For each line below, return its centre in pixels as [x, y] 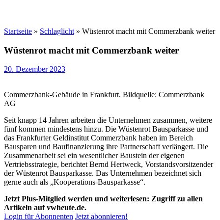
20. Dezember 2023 [35, 69]
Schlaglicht [57, 31]
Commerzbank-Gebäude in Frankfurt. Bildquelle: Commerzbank [104, 95]
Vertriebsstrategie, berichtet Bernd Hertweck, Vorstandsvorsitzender [109, 165]
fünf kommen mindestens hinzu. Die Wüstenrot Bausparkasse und [106, 129]
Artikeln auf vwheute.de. [45, 208]
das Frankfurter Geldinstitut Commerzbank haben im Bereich [98, 138]
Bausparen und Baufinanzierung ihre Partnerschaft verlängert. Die [106, 147]
